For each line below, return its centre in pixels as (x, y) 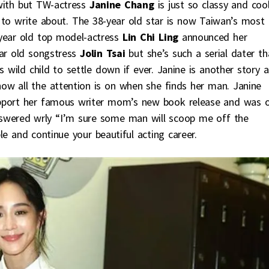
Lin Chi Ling (150, 37)
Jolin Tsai (103, 53)
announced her (213, 37)
